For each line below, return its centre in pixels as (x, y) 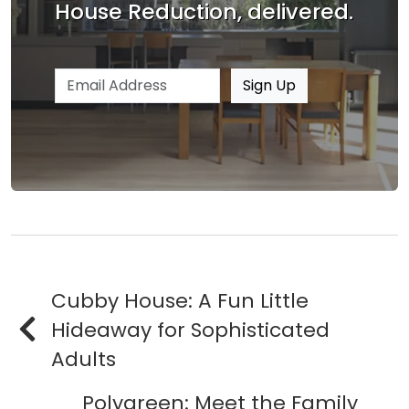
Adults (84, 359)
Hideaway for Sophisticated (190, 330)
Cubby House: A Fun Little (180, 300)
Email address (104, 78)
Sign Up (270, 85)
